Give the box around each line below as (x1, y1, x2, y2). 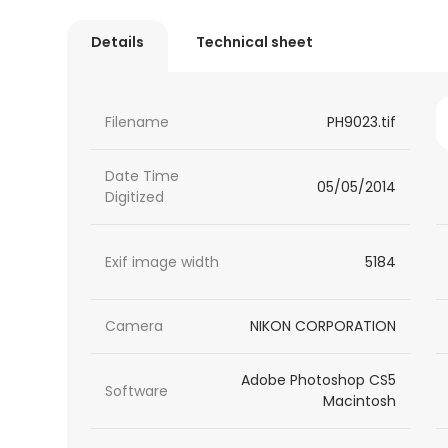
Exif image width (105, 251, 220, 272)
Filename (105, 112, 170, 133)
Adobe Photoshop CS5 (240, 370, 396, 391)
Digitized (105, 187, 165, 208)
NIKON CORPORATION (249, 316, 396, 337)
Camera (105, 316, 164, 337)
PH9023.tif (326, 112, 396, 133)
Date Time (105, 166, 180, 187)
